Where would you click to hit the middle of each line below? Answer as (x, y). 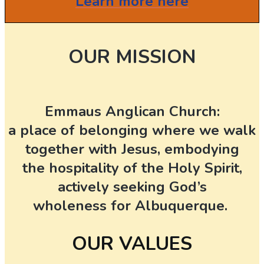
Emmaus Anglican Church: (132, 111)
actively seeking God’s (132, 187)
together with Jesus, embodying (132, 149)
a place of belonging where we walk (132, 130)
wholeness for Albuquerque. (130, 205)
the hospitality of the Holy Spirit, (132, 168)
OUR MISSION (132, 57)
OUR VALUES (132, 243)
